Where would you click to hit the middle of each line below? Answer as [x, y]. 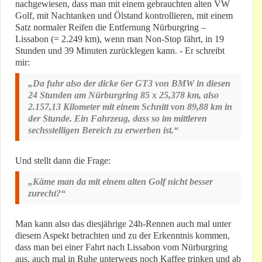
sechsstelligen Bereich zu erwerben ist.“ [103, 130]
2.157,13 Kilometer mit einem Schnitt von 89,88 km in [130, 107]
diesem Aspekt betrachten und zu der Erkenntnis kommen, [123, 236]
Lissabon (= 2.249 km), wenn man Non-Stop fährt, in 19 [120, 39]
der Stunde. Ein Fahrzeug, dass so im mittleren [118, 119]
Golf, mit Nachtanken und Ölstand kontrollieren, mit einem [124, 16]
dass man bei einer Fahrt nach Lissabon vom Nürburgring [121, 247]
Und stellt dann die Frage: [63, 161]
